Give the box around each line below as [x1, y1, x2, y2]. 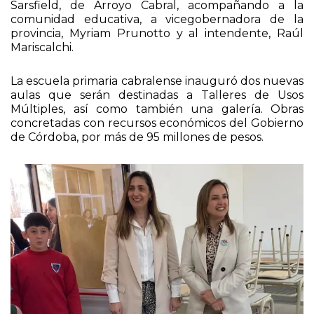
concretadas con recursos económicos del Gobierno [11, 116, 303, 130]
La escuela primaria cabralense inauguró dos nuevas [11, 74, 303, 88]
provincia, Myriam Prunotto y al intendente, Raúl [11, 26, 303, 40]
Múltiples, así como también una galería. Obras [11, 102, 303, 116]
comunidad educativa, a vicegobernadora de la [11, 12, 303, 26]
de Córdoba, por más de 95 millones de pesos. [11, 130, 264, 144]
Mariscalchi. [11, 40, 74, 54]
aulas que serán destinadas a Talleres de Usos [11, 88, 303, 102]
